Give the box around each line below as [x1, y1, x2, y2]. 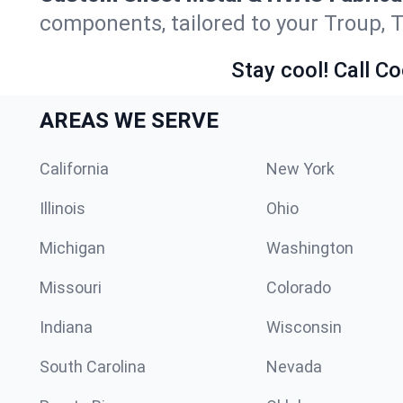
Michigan [40, 237, 105, 257]
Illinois [40, 198, 85, 218]
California [40, 158, 109, 178]
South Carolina [40, 356, 146, 376]
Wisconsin [266, 317, 342, 336]
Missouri [40, 277, 102, 297]
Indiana [40, 317, 93, 336]
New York [266, 158, 335, 178]
